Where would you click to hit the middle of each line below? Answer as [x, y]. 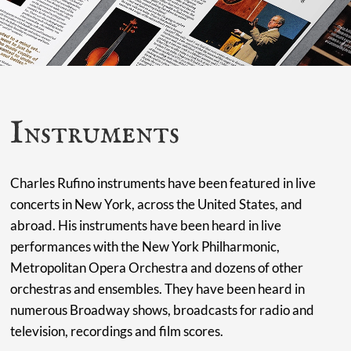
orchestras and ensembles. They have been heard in [158, 288]
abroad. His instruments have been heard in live [146, 225]
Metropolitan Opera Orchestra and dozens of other [157, 267]
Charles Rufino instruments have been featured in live [163, 183]
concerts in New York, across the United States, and [157, 204]
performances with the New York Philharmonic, [145, 246]
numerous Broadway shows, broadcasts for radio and [163, 309]
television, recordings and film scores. [117, 331]
